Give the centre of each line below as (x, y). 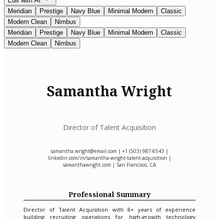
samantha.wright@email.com (84, 151)
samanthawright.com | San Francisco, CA (109, 164)
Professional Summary (109, 194)
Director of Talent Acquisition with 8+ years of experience (109, 210)
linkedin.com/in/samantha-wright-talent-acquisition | (109, 158)
